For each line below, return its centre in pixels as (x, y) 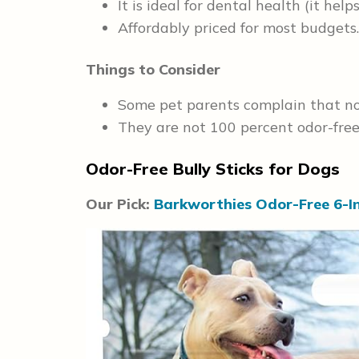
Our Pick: (118, 204)
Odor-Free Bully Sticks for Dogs (213, 168)
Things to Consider (153, 69)
